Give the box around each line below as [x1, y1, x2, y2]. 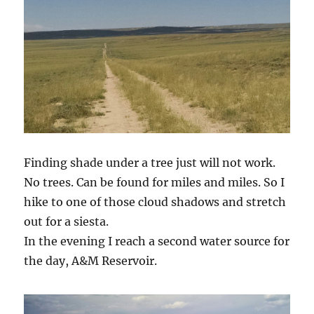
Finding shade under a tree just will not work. [24, 156, 276, 170]
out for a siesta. [24, 214, 109, 229]
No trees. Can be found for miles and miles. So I [24, 175, 285, 190]
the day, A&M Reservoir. [24, 254, 158, 268]
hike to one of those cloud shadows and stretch [24, 195, 287, 210]
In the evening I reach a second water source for [24, 234, 290, 249]
